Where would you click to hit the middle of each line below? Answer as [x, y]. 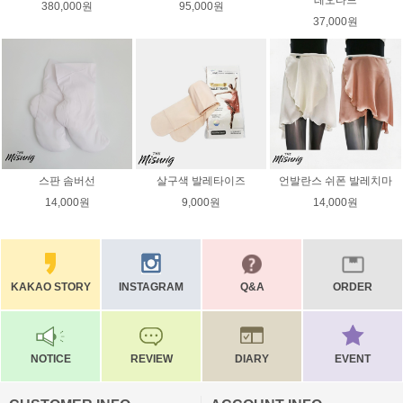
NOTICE [50, 358]
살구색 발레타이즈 [201, 181]
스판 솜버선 [67, 181]
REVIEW [151, 358]
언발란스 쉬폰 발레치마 [335, 181]
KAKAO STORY [50, 287]
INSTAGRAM [151, 287]
